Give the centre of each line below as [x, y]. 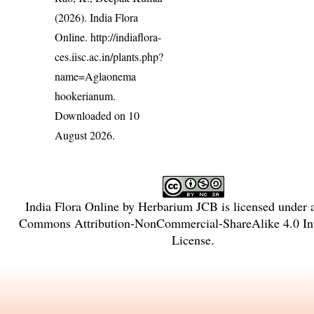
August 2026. [85, 135]
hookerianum [84, 95]
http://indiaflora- [126, 36]
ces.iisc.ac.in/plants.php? [109, 56]
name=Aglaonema [96, 76]
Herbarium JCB [178, 206]
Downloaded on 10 [97, 115]
